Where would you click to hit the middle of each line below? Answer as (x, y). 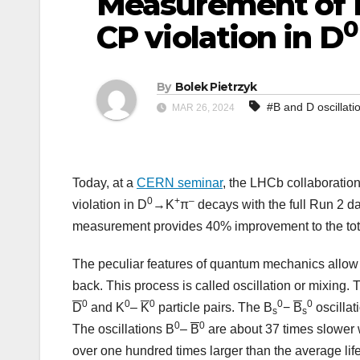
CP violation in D (220, 37)
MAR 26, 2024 (202, 108)
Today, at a (104, 183)
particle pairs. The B (214, 308)
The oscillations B (123, 329)
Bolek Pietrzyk (215, 87)
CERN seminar (180, 183)
